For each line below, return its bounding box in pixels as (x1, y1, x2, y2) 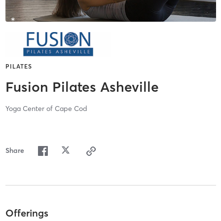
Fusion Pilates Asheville (5, 78, 159, 96)
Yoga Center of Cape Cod (5, 104, 87, 113)
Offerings (5, 206, 48, 219)
